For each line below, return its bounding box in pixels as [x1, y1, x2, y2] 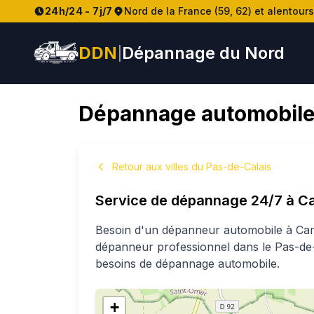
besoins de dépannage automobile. [95, 257, 280, 271]
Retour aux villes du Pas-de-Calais [112, 161, 271, 172]
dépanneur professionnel [95, 240, 233, 254]
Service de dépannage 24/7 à [95, 192, 298, 209]
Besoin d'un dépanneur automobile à [95, 223, 296, 237]
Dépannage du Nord [122, 43, 285, 63]
